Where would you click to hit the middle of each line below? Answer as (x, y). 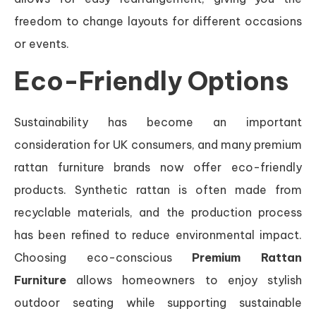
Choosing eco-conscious (103, 257)
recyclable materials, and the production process (158, 212)
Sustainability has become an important (158, 122)
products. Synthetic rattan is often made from (158, 189)
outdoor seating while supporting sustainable (158, 302)
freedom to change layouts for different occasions (158, 21)
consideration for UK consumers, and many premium (158, 144)
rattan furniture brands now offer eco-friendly (158, 167)
